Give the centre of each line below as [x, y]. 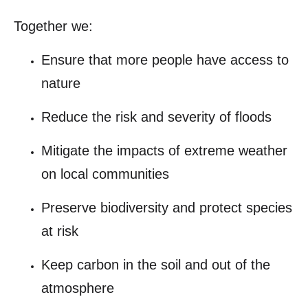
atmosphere [78, 288]
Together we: [53, 26]
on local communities [105, 174]
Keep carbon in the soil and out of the [156, 265]
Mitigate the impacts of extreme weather [164, 151]
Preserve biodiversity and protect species [167, 208]
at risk [60, 231]
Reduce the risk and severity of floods [156, 117]
